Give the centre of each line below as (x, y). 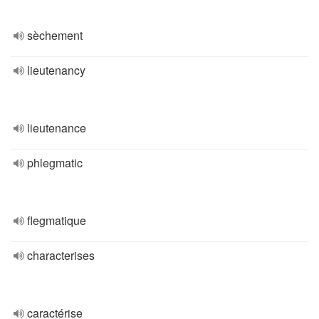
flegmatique (57, 220)
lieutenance (57, 128)
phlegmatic (55, 163)
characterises (61, 255)
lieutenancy (56, 70)
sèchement (55, 35)
